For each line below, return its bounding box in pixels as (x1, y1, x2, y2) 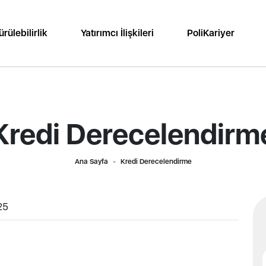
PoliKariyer (186, 27, 235, 39)
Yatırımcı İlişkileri (81, 27, 154, 39)
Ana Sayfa (74, 157, 108, 166)
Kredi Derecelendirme (120, 157, 192, 166)
